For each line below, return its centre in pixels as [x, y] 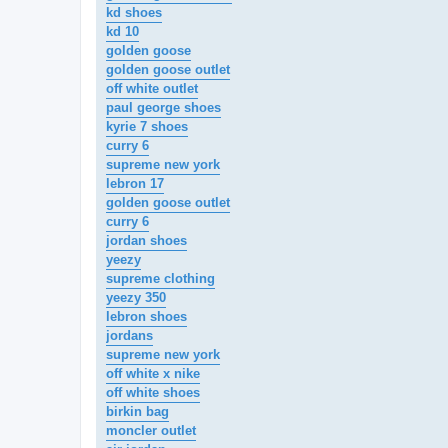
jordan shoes [146, 241]
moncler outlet [151, 431]
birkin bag [137, 412]
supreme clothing [160, 279]
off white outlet [152, 89]
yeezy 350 [136, 298]
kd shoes [134, 13]
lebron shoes [146, 317]
